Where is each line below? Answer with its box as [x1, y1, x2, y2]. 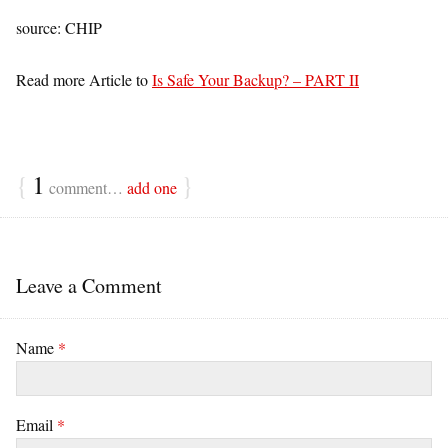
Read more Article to [16, 69, 152, 90]
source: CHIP [16, 17, 102, 38]
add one [127, 177, 177, 198]
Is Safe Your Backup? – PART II [152, 69, 359, 90]
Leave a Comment [16, 272, 162, 299]
